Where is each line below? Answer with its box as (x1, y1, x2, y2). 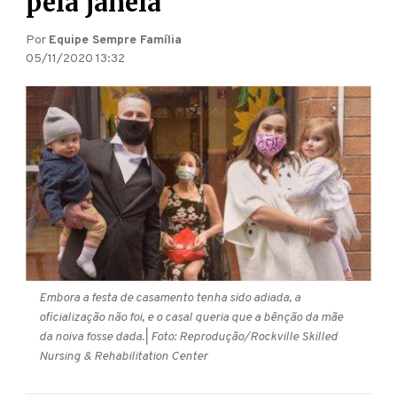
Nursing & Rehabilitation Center (39, 348, 207, 364)
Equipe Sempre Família (49, 33, 183, 49)
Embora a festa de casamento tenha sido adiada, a (39, 290, 300, 306)
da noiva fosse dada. (39, 329, 145, 345)
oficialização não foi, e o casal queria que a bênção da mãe (39, 309, 343, 325)
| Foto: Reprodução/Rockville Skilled (144, 329, 338, 345)
